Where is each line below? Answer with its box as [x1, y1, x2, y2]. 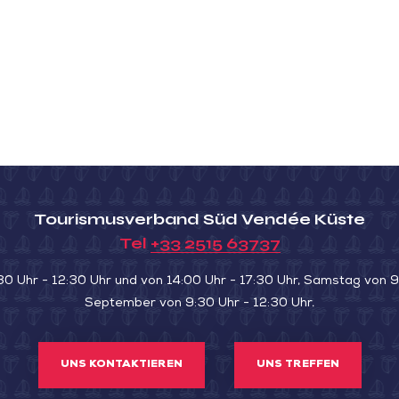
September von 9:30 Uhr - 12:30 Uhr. [85, 297, 314, 310]
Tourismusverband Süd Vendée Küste [34, 209, 365, 229]
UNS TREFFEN [256, 360, 339, 370]
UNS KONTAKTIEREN [60, 360, 183, 370]
